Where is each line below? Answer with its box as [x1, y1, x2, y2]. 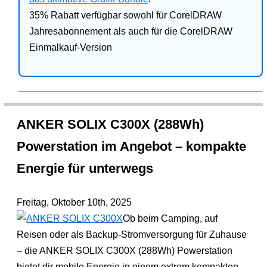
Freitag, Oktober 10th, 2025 [17, 197, 132, 207]
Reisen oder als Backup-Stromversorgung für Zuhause [17, 229, 247, 240]
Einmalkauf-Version [29, 42, 112, 52]
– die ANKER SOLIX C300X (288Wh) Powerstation [17, 245, 233, 256]
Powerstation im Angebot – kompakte [17, 139, 247, 154]
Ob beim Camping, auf [123, 213, 218, 223]
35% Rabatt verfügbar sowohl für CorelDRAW [29, 10, 222, 20]
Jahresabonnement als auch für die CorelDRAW [29, 26, 232, 36]
